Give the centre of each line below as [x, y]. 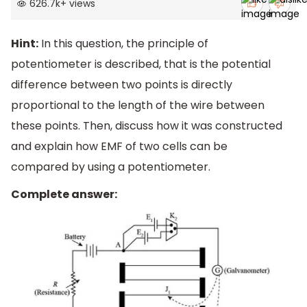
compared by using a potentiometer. [111, 167]
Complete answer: [64, 195]
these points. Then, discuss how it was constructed [147, 126]
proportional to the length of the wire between [138, 106]
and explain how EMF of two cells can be [119, 147]
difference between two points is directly [122, 85]
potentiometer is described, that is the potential [141, 64]
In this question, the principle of [123, 44]
